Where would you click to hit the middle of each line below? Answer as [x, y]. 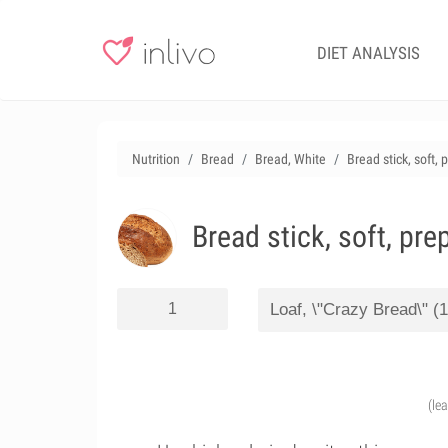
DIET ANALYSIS [368, 53]
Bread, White [290, 159]
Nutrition [156, 159]
